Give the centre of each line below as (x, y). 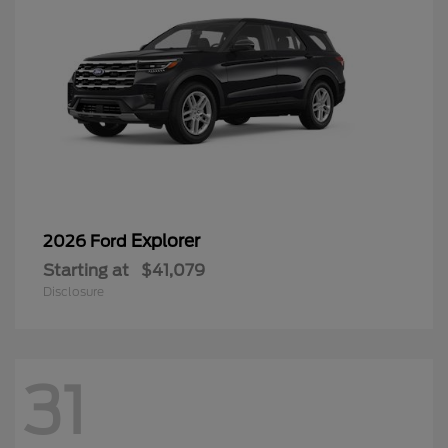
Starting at (86, 270)
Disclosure (73, 291)
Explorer (165, 240)
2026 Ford (87, 241)
